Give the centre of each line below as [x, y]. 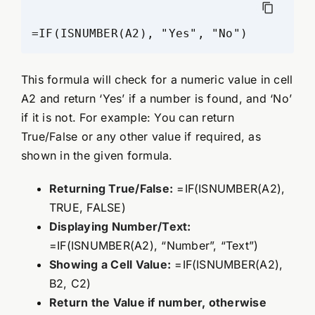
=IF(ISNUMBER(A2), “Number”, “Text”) [154, 245]
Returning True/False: [111, 188]
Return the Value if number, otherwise [157, 302]
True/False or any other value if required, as [141, 136]
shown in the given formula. [97, 155]
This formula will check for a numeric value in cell [157, 79]
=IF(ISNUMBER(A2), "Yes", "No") [140, 33]
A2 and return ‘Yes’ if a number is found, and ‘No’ [156, 98]
